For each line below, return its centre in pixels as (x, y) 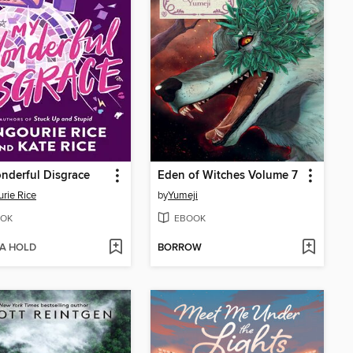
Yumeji (183, 196)
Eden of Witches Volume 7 (228, 176)
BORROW (180, 248)
